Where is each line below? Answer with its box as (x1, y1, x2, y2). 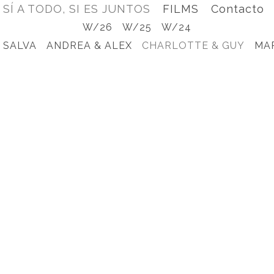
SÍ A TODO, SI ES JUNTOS (3, 2, 150, 15)
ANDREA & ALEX (46, 40, 132, 51)
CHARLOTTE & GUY (142, 40, 245, 51)
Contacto (211, 2, 264, 15)
